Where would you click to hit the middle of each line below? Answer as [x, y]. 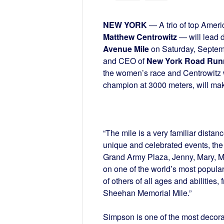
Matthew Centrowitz [140, 37]
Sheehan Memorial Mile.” [147, 193]
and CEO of [124, 61]
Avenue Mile [126, 49]
